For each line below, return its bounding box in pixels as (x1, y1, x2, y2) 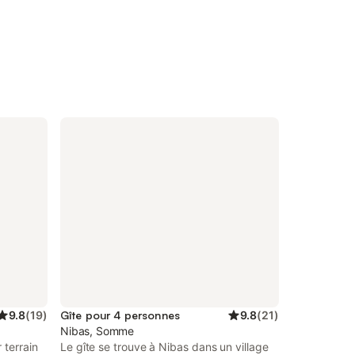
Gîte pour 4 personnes (60, 308, 180, 322)
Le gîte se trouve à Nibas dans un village (60, 340, 269, 353)
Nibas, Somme (60, 324, 135, 338)
